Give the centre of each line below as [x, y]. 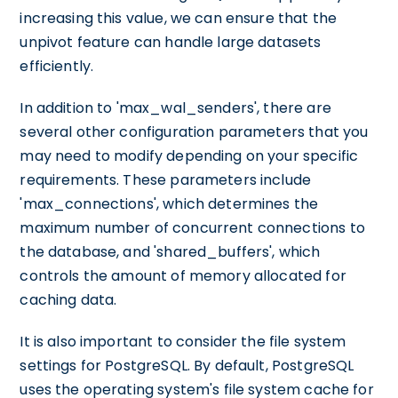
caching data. [68, 300]
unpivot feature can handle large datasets [171, 42]
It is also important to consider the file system [183, 342]
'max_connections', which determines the [169, 204]
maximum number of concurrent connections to [192, 228]
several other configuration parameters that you [194, 132]
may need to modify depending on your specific [189, 156]
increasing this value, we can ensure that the [179, 18]
